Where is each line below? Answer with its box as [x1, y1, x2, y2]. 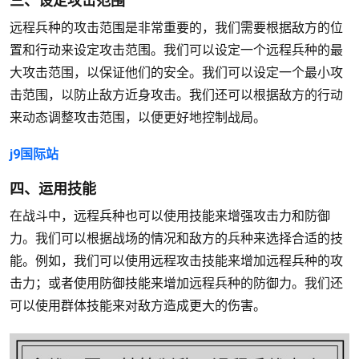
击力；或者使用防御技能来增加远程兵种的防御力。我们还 [10, 276, 343, 291]
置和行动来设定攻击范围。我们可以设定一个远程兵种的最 [10, 42, 343, 58]
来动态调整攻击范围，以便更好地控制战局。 [10, 110, 266, 125]
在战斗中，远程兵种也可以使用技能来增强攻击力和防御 [10, 208, 330, 224]
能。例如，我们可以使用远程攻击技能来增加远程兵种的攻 [10, 253, 343, 268]
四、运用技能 [10, 179, 96, 199]
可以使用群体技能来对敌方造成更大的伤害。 [10, 298, 266, 313]
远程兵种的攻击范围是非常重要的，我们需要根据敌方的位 [10, 20, 343, 35]
